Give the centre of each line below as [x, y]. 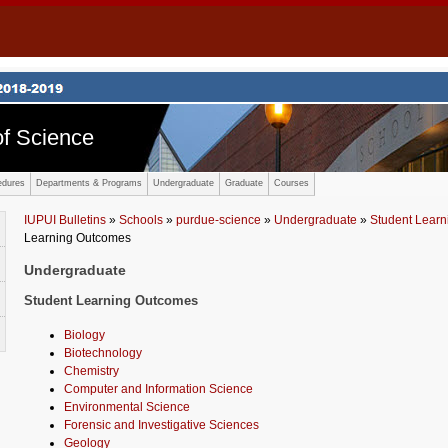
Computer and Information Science [158, 388]
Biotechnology [103, 352]
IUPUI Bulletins [65, 220]
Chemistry [91, 370]
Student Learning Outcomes [111, 301]
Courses [291, 183]
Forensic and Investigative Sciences [161, 424]
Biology [84, 334]
